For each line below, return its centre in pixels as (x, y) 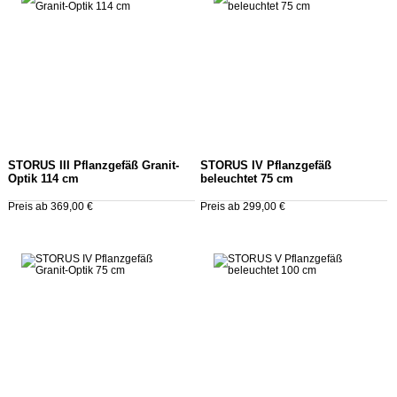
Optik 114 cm (43, 179)
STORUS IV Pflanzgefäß (265, 165)
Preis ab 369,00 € (51, 206)
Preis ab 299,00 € (242, 206)
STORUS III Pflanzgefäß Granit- (93, 165)
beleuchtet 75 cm (246, 179)
